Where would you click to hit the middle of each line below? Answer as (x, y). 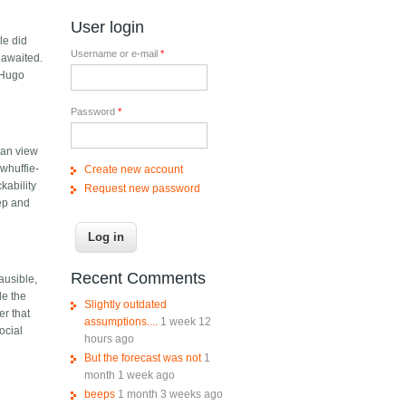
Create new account (133, 170)
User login (107, 28)
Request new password (142, 189)
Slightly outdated (125, 305)
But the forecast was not (142, 358)
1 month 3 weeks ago (170, 395)
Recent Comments (138, 279)
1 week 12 (185, 322)
